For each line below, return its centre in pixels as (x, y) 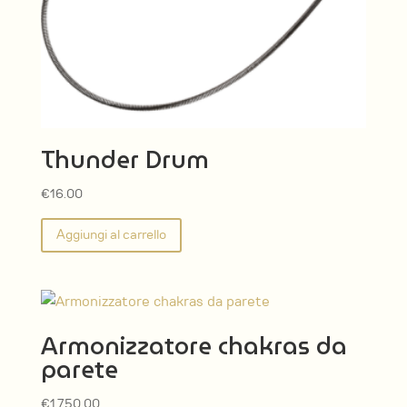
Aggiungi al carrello (111, 235)
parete (79, 369)
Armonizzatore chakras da (194, 346)
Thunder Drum (124, 159)
